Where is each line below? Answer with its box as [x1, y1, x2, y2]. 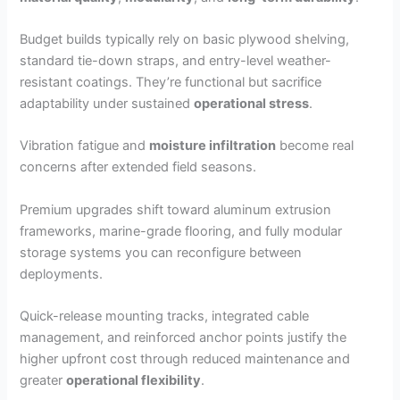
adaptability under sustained [20, 95, 195, 112]
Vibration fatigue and [20, 137, 150, 154]
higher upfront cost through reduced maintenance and [20, 350, 351, 367]
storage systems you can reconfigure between [20, 244, 303, 261]
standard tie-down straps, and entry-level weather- [20, 52, 332, 69]
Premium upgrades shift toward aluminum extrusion [20, 201, 332, 218]
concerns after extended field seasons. [20, 159, 257, 176]
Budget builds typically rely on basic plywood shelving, [20, 30, 350, 47]
